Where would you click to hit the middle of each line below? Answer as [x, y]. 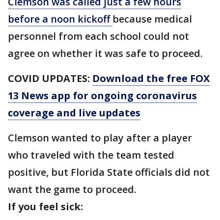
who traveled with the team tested [91, 155]
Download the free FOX [151, 78]
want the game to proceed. [72, 189]
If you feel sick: [45, 206]
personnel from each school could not [98, 36]
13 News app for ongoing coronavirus [102, 96]
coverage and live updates [74, 113]
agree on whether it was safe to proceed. [105, 53]
